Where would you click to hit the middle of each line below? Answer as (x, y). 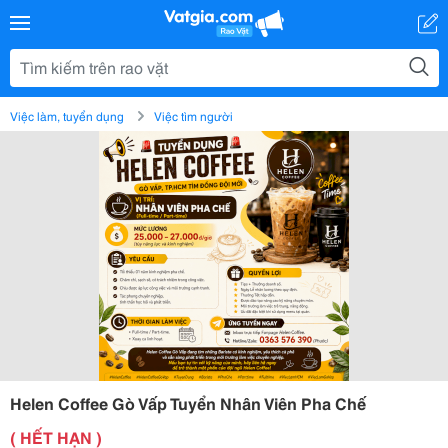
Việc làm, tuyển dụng (67, 115)
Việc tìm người (193, 115)
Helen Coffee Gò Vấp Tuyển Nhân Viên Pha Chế (188, 402)
